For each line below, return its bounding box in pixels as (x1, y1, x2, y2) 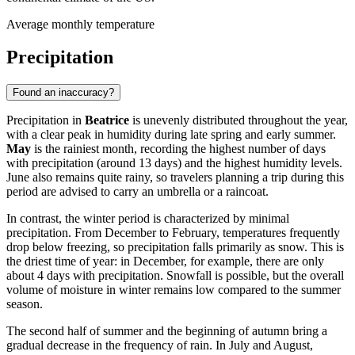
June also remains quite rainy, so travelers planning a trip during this (6, 170, 344, 185)
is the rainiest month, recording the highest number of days (31, 142, 326, 156)
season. (6, 297, 43, 311)
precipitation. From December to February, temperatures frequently (6, 226, 340, 240)
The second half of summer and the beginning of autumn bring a (6, 324, 327, 338)
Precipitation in (6, 113, 85, 128)
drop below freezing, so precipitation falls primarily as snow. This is (6, 240, 344, 254)
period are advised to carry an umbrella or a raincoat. (6, 185, 269, 199)
